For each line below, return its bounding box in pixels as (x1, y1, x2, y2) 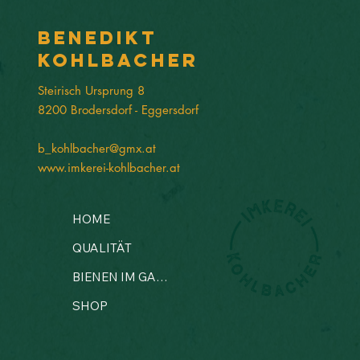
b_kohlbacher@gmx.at (37, 140, 156, 156)
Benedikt (37, 26, 157, 49)
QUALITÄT (72, 239, 132, 256)
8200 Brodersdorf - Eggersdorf (37, 101, 198, 117)
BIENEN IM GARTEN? (155, 268, 168, 284)
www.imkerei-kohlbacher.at (37, 159, 180, 175)
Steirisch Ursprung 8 (37, 82, 145, 98)
